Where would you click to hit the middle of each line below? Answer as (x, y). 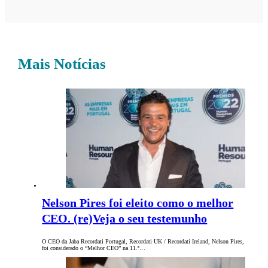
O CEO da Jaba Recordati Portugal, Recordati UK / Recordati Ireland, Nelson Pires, (143, 242)
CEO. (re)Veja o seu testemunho (125, 219)
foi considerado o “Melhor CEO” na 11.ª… (94, 248)
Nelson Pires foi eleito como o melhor (138, 203)
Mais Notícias (62, 64)
